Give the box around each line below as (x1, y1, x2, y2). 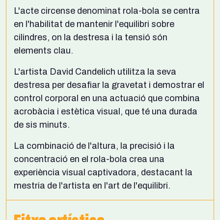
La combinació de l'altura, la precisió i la (14, 140, 175, 151)
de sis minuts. (14, 119, 70, 130)
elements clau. (14, 45, 73, 55)
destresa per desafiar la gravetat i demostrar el (14, 80, 204, 90)
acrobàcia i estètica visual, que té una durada (14, 106, 197, 116)
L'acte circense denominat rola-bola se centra (14, 5, 200, 16)
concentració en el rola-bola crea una (14, 154, 165, 164)
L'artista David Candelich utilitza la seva (14, 66, 176, 77)
